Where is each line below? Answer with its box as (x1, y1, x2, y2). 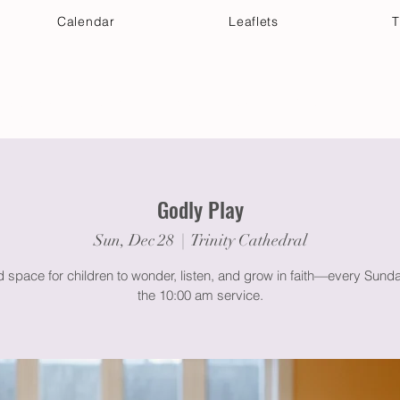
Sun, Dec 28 (93, 229, 174, 250)
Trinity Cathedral (190, 229, 307, 250)
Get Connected (100, 96, 198, 111)
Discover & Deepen (232, 96, 359, 111)
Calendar (57, 13, 115, 29)
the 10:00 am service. (137, 286, 263, 304)
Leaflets (229, 13, 279, 29)
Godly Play (156, 193, 244, 225)
